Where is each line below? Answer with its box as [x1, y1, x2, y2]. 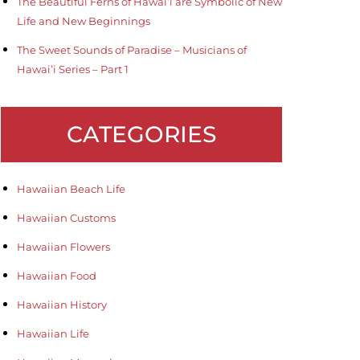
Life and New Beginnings [17, 14, 150, 27]
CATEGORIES [67, 120, 216, 148]
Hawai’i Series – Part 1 [17, 62, 129, 76]
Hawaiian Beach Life [17, 182, 125, 195]
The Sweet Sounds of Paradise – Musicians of [17, 43, 247, 56]
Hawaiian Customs [17, 211, 116, 224]
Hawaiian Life [17, 326, 89, 340]
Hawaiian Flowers [17, 239, 110, 253]
